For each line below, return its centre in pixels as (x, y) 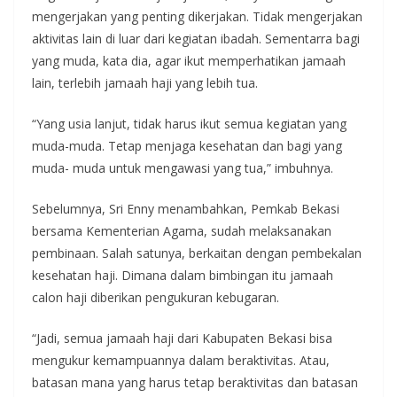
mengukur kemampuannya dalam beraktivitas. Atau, (181, 360)
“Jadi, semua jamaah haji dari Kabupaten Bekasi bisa (182, 338)
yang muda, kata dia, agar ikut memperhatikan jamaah (189, 60)
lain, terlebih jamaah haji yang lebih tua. (145, 82)
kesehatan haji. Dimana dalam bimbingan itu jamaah (183, 275)
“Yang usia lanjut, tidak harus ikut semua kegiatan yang (189, 123)
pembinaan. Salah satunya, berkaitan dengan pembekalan (197, 253)
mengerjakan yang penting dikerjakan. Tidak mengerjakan (197, 16)
